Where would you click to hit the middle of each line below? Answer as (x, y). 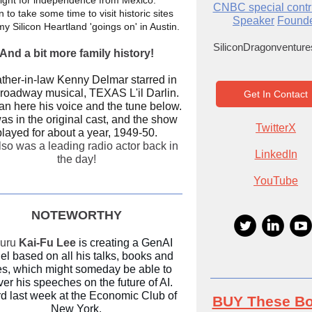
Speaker (253, 21)
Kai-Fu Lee (47, 243)
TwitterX (276, 128)
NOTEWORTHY (76, 215)
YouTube (276, 181)
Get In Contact (276, 94)
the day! (76, 159)
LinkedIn (276, 154)
